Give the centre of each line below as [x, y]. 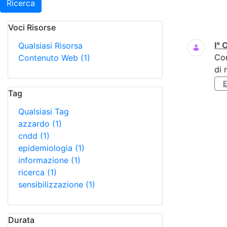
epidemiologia [47, 148]
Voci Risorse [32, 27]
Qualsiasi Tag [44, 111]
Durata [21, 220]
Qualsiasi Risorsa [50, 46]
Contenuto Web [49, 58]
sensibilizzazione [52, 184]
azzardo [35, 124]
